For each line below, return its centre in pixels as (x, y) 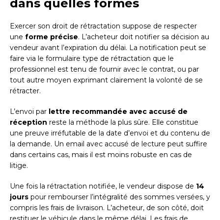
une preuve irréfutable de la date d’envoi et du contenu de (110, 133)
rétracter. (25, 91)
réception (28, 122)
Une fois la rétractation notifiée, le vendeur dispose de (103, 186)
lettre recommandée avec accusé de (118, 111)
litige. (19, 165)
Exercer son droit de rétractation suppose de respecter (103, 26)
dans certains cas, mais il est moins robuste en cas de (101, 154)
